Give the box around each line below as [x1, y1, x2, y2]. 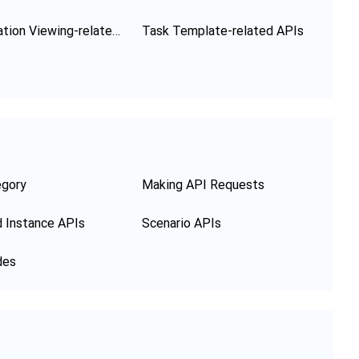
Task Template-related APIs [142, 23, 304, 38]
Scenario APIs [142, 216, 221, 231]
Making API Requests [142, 177, 264, 192]
